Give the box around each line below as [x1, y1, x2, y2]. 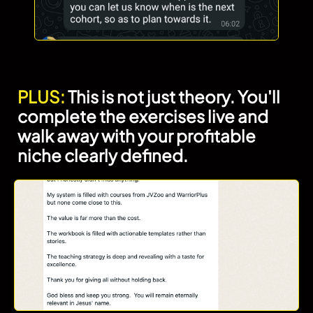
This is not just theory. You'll [65, 85, 280, 107]
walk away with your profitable [17, 124, 256, 146]
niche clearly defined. [17, 144, 188, 166]
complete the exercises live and [17, 105, 268, 126]
